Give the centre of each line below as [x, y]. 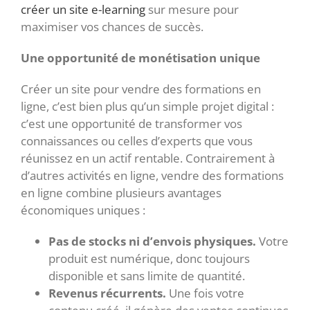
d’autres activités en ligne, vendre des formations [152, 176]
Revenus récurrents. [107, 293]
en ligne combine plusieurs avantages [121, 193]
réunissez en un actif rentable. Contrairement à [148, 158]
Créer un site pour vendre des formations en [141, 89]
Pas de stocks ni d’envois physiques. [152, 241]
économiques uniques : [83, 210]
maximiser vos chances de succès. [112, 27]
